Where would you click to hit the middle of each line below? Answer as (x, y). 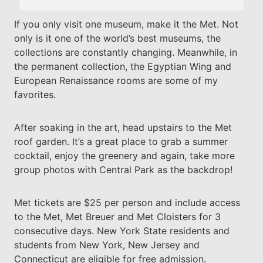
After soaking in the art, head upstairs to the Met (123, 128)
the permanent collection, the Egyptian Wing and (122, 67)
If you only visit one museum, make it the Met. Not (126, 24)
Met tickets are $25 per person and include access (127, 203)
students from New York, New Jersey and (107, 245)
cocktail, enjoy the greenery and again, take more (124, 156)
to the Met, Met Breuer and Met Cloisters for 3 (117, 217)
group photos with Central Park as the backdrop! (123, 170)
